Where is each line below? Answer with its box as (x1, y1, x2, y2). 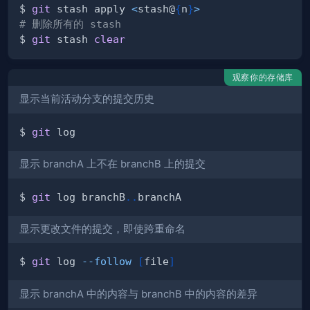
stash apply (51, 3, 131, 15)
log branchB (51, 190, 125, 203)
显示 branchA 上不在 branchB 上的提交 (19, 158, 206, 171)
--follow (82, 255, 131, 268)
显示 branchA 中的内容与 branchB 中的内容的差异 (19, 287, 257, 300)
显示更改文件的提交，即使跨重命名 (19, 223, 185, 235)
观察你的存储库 (232, 72, 293, 83)
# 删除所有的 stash (19, 18, 121, 30)
